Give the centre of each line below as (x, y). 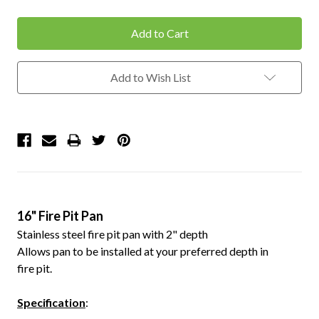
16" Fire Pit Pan (60, 215)
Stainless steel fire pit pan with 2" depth (113, 234)
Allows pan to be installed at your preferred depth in (143, 251)
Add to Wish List (150, 77)
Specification (51, 302)
